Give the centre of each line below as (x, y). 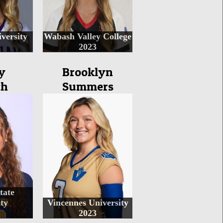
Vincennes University (88, 203)
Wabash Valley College (88, 36)
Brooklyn (88, 72)
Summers (88, 86)
